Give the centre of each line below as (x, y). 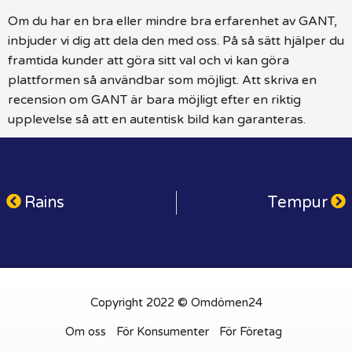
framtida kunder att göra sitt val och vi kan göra (148, 60)
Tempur (297, 202)
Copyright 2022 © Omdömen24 (176, 302)
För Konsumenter (162, 331)
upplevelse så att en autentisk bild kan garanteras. (157, 119)
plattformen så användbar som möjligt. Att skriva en (162, 80)
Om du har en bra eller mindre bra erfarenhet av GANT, (172, 21)
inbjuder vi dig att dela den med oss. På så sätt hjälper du (176, 40)
